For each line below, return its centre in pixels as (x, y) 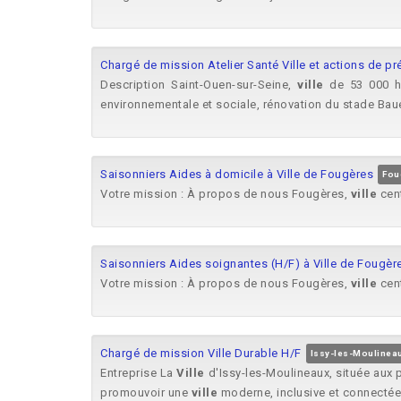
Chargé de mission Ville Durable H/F (201, 353)
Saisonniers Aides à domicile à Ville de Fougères (237, 174)
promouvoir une (146, 392)
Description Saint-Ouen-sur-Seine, (199, 85)
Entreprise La (139, 373)
